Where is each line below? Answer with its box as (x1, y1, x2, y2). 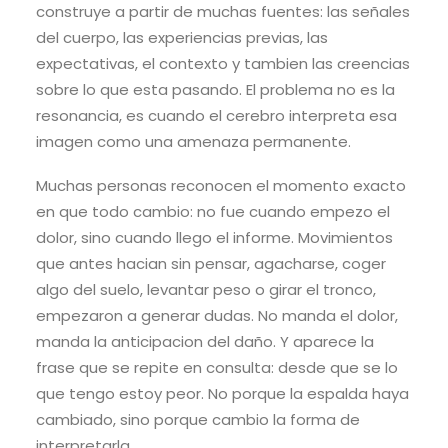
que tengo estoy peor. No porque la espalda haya (36, 383, 409, 405)
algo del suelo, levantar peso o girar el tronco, (36, 279, 376, 301)
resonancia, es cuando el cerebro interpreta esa (36, 105, 397, 127)
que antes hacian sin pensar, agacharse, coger (36, 253, 386, 275)
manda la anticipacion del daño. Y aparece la (36, 331, 374, 353)
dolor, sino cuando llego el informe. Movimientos (36, 227, 393, 249)
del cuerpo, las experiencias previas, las (36, 27, 328, 49)
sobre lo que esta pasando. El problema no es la (36, 79, 395, 101)
